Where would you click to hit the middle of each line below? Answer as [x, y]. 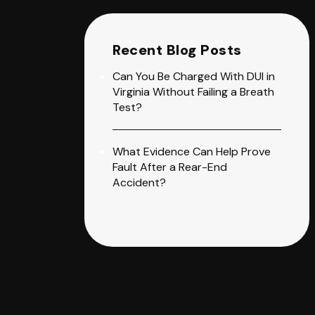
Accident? [139, 182]
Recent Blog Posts [177, 50]
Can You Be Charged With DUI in [194, 76]
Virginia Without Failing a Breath [193, 92]
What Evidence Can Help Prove [192, 152]
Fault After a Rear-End [170, 167]
